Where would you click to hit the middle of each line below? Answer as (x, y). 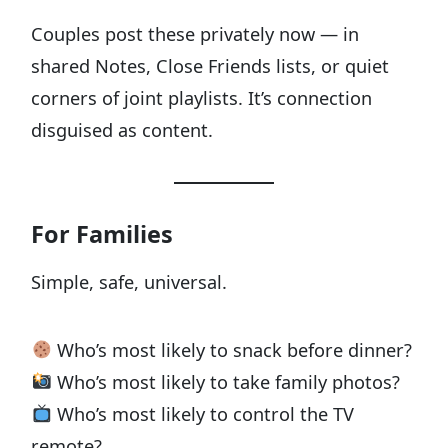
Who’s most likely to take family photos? (226, 381)
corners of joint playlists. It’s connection (202, 97)
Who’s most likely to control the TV (203, 413)
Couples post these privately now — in (195, 33)
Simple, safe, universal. (129, 281)
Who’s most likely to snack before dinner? (232, 349)
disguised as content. (122, 129)
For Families (102, 233)
